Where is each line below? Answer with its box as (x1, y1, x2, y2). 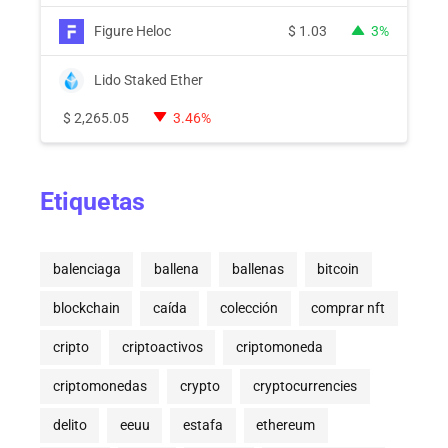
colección (219, 300, 278, 317)
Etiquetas (40, 187, 145, 217)
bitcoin (317, 261, 360, 278)
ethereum (256, 417, 316, 434)
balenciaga (52, 261, 121, 278)
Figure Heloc (94, 22, 171, 39)
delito (52, 417, 87, 434)
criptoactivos (121, 339, 203, 356)
